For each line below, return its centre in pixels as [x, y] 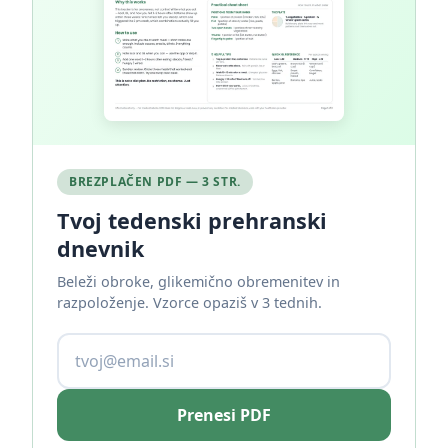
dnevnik [100, 248]
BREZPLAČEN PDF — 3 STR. [155, 181]
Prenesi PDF [224, 414]
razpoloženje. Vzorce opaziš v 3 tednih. [189, 302]
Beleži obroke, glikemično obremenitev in [198, 281]
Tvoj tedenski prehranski [192, 220]
